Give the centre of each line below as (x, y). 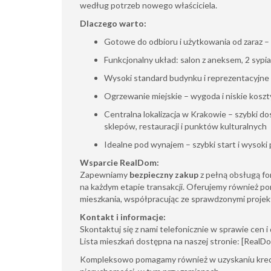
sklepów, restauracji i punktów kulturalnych (185, 126)
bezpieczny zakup (164, 175)
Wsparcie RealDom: (119, 162)
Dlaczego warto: (113, 23)
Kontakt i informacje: (123, 217)
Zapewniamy (105, 175)
